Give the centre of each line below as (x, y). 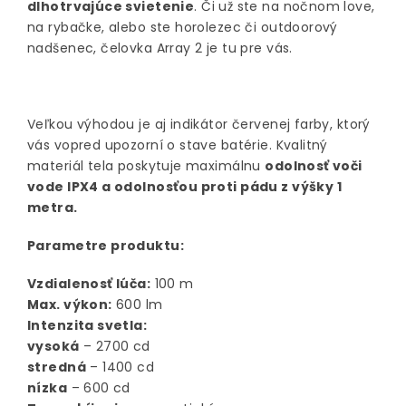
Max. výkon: (70, 305)
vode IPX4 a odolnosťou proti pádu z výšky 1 (185, 187)
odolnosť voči (314, 166)
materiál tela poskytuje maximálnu (144, 166)
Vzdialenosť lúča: (89, 284)
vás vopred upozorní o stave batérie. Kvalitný (178, 145)
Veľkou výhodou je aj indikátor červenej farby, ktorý (199, 125)
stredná (57, 367)
